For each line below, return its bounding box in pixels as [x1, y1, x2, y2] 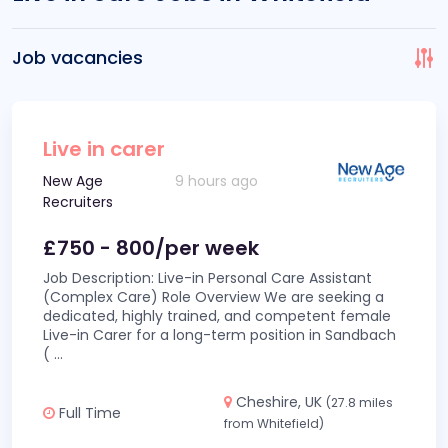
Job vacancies [12, 45, 143, 70]
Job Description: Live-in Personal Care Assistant [43, 268, 372, 288]
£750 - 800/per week [43, 234, 259, 262]
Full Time [55, 402, 121, 423]
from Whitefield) [224, 415, 324, 432]
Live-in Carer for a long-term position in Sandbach [43, 325, 396, 345]
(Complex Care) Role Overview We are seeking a [43, 287, 384, 307]
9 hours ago [175, 171, 259, 191]
